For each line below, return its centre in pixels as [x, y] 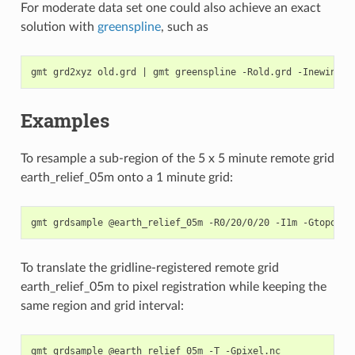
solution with [59, 27]
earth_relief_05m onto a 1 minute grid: [126, 178]
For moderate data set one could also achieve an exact [170, 8]
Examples [65, 121]
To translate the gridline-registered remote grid [149, 268]
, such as [184, 27]
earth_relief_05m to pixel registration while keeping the [173, 287]
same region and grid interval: [102, 306]
